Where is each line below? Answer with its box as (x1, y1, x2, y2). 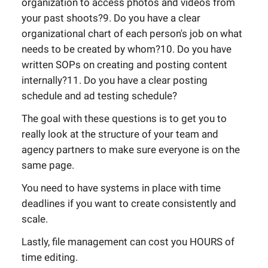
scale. (22, 213, 48, 225)
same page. (22, 159, 74, 171)
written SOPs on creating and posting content (22, 59, 227, 71)
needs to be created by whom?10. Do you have (22, 43, 232, 55)
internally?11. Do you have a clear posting (22, 74, 208, 86)
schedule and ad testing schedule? (22, 90, 177, 102)
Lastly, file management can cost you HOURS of (22, 236, 234, 248)
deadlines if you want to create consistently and (22, 197, 236, 209)
